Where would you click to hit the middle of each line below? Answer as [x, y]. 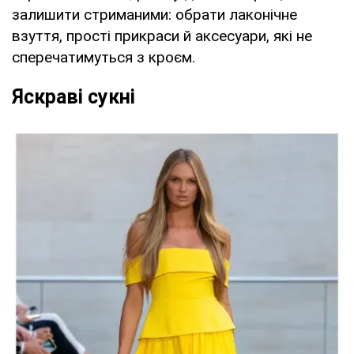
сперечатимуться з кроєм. [104, 57]
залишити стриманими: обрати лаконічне [154, 14]
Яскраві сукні [73, 96]
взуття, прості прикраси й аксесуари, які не [162, 36]
